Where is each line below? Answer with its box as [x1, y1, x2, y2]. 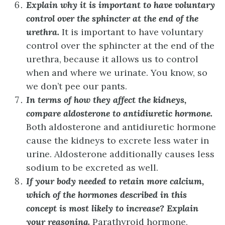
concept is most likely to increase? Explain [26, 202, 198, 214]
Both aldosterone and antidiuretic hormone [26, 121, 216, 133]
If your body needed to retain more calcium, [26, 175, 204, 187]
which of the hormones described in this [26, 188, 187, 200]
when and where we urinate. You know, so [26, 66, 207, 78]
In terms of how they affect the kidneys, [26, 93, 186, 105]
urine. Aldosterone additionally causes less [26, 148, 214, 160]
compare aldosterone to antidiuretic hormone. [26, 107, 212, 119]
